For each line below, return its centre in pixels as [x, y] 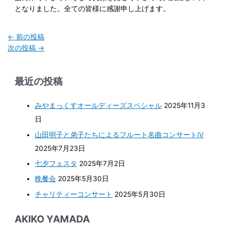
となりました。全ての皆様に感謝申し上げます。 [93, 8]
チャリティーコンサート [74, 194]
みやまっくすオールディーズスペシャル [99, 106]
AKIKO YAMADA [52, 219]
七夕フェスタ [56, 164]
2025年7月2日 [102, 164]
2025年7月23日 [60, 148]
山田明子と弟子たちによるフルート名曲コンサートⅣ [120, 134]
